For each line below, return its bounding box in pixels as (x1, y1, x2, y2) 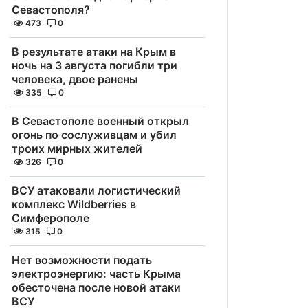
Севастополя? (12, 3, 90, 16)
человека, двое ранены (12, 72, 138, 86)
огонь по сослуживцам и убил (12, 128, 177, 142)
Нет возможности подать (12, 253, 152, 267)
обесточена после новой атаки (12, 280, 181, 294)
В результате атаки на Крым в (12, 45, 176, 58)
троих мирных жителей (12, 142, 142, 155)
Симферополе (12, 211, 89, 225)
